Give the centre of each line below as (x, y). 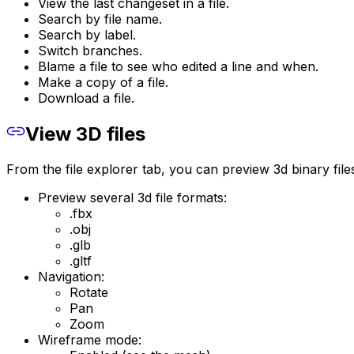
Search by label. (87, 35)
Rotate (89, 293)
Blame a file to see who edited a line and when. (178, 67)
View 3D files (85, 134)
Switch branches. (90, 51)
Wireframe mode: (90, 340)
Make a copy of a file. (103, 83)
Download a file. (86, 98)
